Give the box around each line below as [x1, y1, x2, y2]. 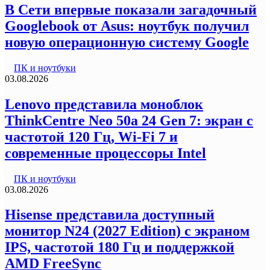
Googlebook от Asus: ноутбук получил [5, 17, 249, 34]
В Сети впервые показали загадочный [5, 1, 257, 17]
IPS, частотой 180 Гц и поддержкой [5, 239, 234, 256]
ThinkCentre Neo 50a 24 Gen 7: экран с [5, 112, 253, 128]
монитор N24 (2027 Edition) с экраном [5, 223, 250, 239]
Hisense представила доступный [5, 207, 215, 223]
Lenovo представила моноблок [5, 96, 203, 112]
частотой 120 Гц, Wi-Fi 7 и [5, 128, 178, 145]
